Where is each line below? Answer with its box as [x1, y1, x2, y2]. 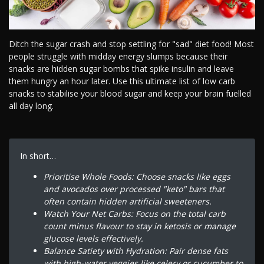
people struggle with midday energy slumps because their [9, 51, 227, 62]
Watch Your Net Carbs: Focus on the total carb [43, 207, 226, 219]
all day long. [9, 100, 54, 112]
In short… [19, 150, 56, 161]
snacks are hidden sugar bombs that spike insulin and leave [9, 63, 234, 75]
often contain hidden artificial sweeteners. [43, 195, 212, 207]
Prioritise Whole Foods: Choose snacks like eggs [43, 170, 230, 182]
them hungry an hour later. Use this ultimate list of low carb [9, 75, 235, 87]
